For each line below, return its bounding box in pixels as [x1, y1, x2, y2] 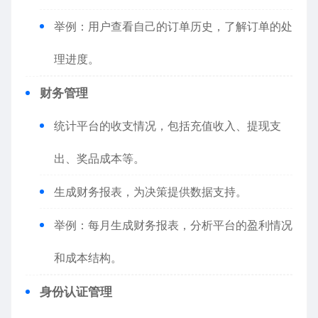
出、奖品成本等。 [54, 151, 145, 165]
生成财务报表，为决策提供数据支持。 [54, 185, 247, 199]
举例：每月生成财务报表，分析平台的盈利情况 [54, 218, 292, 232]
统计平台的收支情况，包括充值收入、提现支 [54, 119, 281, 133]
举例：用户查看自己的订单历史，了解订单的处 [54, 19, 292, 33]
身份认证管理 [40, 285, 112, 299]
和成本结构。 [54, 251, 122, 265]
